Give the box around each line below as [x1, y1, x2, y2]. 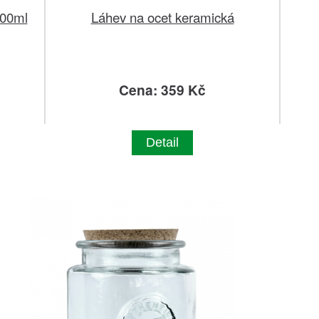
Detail [146, 135, 179, 150]
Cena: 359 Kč [119, 80, 206, 100]
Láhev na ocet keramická [90, 7, 234, 27]
